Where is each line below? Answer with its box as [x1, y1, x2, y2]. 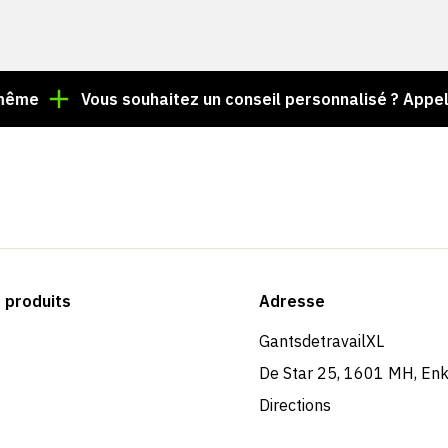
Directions [258, 395, 331, 416]
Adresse [258, 291, 325, 312]
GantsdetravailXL [258, 331, 384, 352]
